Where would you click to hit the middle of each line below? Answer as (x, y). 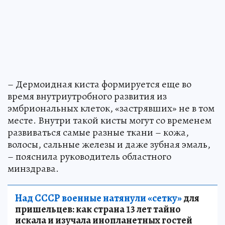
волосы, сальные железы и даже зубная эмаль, (109, 144)
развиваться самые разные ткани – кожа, (98, 132)
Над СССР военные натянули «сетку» (98, 198)
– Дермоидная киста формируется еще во (99, 84)
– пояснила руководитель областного (89, 156)
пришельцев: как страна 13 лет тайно (98, 209)
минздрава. (33, 168)
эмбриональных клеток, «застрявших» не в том (111, 108)
